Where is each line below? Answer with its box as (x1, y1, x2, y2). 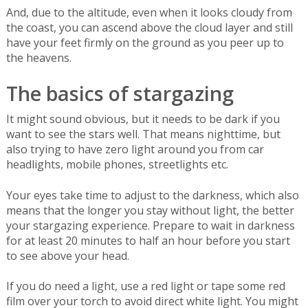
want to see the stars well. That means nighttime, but (5, 126, 280, 142)
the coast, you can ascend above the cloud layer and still (5, 20, 293, 36)
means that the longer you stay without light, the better (5, 202, 294, 218)
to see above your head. (5, 247, 129, 263)
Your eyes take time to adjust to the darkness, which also (5, 187, 299, 203)
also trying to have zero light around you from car (5, 142, 264, 157)
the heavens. (5, 50, 71, 66)
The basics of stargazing (5, 79, 234, 107)
